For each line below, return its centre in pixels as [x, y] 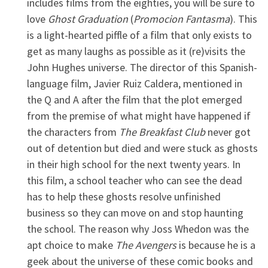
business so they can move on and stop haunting [135, 212]
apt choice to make [71, 245]
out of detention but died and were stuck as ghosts [142, 148]
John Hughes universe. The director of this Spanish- [142, 67]
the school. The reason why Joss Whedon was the [138, 229]
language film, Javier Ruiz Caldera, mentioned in [135, 83]
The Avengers [146, 245]
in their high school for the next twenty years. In [134, 164]
